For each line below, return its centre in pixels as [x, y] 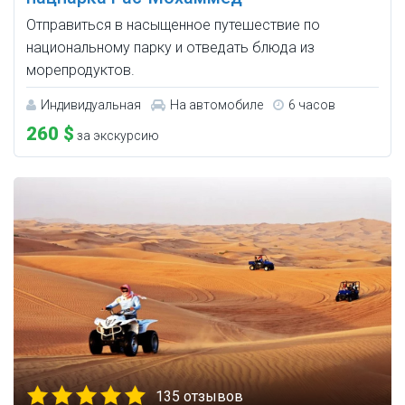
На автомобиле [217, 105]
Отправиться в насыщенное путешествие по [173, 25]
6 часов [312, 105]
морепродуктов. [80, 71]
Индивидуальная [91, 105]
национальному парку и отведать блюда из [170, 48]
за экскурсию [117, 136]
